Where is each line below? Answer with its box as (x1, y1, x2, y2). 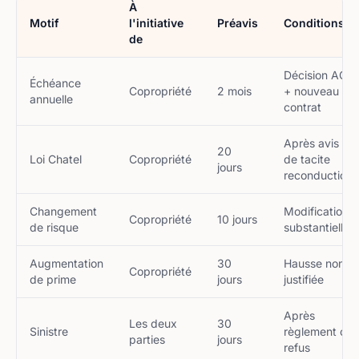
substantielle (284, 220, 349, 234)
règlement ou (284, 325, 353, 338)
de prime (30, 272, 76, 286)
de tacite (284, 152, 330, 166)
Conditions (284, 16, 345, 30)
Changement (30, 204, 97, 218)
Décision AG (284, 68, 347, 82)
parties (129, 333, 165, 346)
